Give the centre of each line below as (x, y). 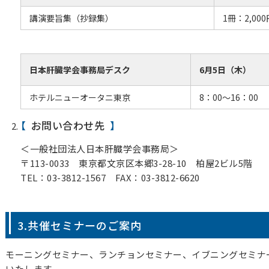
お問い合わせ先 (68, 125)
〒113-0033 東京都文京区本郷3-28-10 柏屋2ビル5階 (137, 163)
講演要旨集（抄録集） (71, 18)
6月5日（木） (225, 70)
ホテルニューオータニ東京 (80, 97)
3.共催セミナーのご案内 (80, 225)
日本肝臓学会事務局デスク (80, 70)
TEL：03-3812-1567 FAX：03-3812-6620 (110, 177)
